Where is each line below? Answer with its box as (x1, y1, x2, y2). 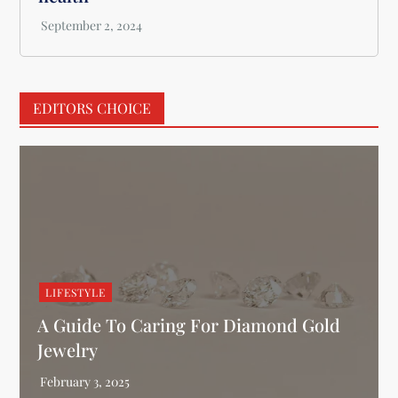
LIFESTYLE (45, 285, 107, 299)
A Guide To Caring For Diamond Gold (37, 313, 341, 337)
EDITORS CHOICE (33, 99, 152, 117)
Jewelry (37, 338, 99, 362)
